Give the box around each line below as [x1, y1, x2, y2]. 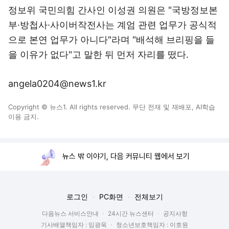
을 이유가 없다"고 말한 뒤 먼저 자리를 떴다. [8, 49, 189, 60]
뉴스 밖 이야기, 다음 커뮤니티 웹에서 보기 [62, 152, 190, 161]
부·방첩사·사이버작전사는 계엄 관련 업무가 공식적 [8, 19, 217, 30]
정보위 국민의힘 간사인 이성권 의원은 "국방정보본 [8, 5, 218, 15]
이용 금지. [8, 112, 39, 121]
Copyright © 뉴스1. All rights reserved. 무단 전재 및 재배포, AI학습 [8, 103, 215, 111]
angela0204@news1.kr [8, 78, 106, 89]
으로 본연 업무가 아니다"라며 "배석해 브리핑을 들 [8, 34, 215, 45]
